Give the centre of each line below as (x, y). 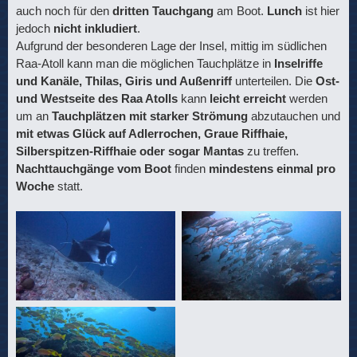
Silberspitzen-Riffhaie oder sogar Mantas (130, 151)
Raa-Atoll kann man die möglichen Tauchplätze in (145, 63)
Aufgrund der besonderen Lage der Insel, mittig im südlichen (171, 45)
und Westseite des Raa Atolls (97, 98)
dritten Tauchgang (163, 10)
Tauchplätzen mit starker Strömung (150, 116)
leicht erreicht (248, 98)
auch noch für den (64, 10)
